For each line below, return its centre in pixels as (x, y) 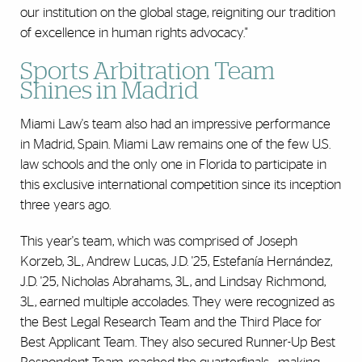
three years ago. (65, 204)
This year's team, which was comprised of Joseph (159, 241)
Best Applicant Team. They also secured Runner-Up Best (178, 342)
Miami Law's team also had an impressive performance (175, 124)
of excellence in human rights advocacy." (134, 32)
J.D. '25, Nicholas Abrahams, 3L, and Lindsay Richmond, (173, 281)
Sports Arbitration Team (147, 72)
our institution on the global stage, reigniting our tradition (178, 12)
